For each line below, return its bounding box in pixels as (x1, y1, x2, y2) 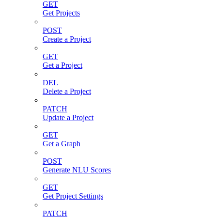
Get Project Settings (43, 191, 103, 200)
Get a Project (43, 61, 82, 69)
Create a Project (43, 34, 91, 43)
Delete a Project (43, 87, 91, 95)
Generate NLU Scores (43, 165, 111, 174)
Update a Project (43, 113, 93, 122)
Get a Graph (43, 139, 80, 148)
